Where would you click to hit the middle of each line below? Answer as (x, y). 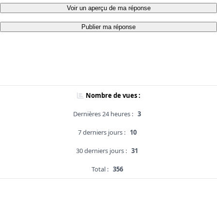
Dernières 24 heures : (103, 114)
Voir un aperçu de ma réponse (108, 8)
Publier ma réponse (108, 27)
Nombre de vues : (113, 96)
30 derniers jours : (101, 151)
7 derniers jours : (101, 132)
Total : (100, 169)
